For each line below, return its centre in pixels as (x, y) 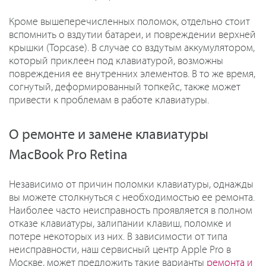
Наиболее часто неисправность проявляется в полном (131, 210)
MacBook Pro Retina (68, 155)
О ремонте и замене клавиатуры (109, 134)
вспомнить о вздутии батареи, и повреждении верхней (132, 35)
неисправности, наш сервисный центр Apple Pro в (120, 250)
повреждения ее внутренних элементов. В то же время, (132, 74)
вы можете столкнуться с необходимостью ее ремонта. (132, 197)
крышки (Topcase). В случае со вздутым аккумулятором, (132, 48)
